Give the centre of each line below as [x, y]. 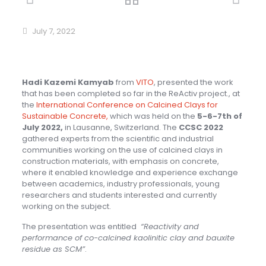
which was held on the [152, 116]
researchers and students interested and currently [119, 195]
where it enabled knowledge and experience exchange [130, 172]
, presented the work [193, 82]
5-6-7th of [219, 116]
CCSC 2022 [201, 127]
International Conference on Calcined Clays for [126, 105]
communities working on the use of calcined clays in [122, 150]
